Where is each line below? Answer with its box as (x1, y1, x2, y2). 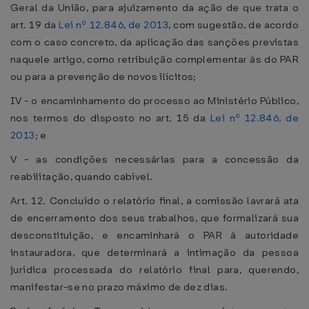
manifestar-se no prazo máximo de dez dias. (10, 280, 228, 294)
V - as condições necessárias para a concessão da (10, 152, 299, 166)
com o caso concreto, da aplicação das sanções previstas (10, 35, 299, 49)
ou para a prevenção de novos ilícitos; (10, 70, 197, 83)
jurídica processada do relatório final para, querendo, (10, 263, 299, 277)
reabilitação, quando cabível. (10, 170, 153, 183)
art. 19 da (10, 18, 59, 32)
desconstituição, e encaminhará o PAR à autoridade (10, 228, 299, 242)
